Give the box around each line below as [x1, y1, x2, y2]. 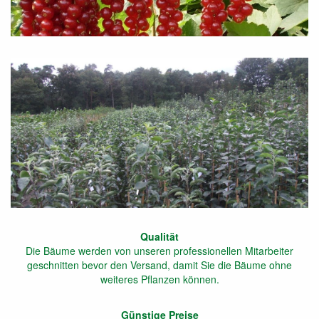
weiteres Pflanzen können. [100, 272, 219, 287]
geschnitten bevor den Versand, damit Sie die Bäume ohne [27, 258, 292, 273]
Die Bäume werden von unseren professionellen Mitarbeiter [26, 244, 293, 258]
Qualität [140, 229, 179, 244]
